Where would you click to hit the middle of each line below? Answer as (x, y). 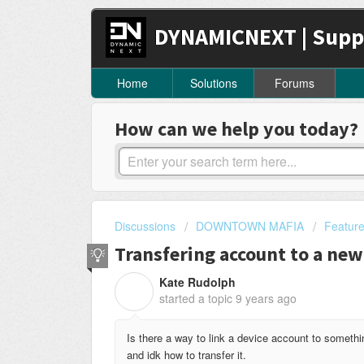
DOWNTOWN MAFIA (250, 226)
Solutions (213, 83)
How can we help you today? (236, 129)
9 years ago (266, 298)
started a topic (197, 298)
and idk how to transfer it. (186, 354)
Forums (295, 83)
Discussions (145, 226)
